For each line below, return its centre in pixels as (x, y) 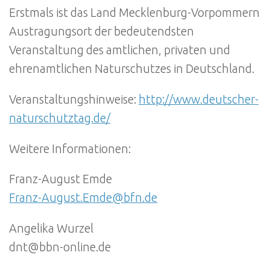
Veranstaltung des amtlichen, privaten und (120, 50)
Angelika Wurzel (51, 228)
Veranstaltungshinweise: (74, 100)
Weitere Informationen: (70, 149)
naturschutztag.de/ (60, 118)
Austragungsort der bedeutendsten (102, 32)
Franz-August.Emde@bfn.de (83, 198)
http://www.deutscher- (199, 100)
